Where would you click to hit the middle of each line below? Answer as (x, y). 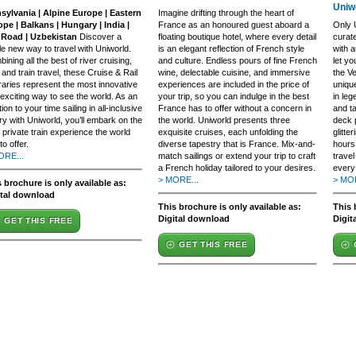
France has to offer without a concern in (235, 108)
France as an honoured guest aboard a (234, 25)
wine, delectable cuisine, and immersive (234, 72)
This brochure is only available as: (230, 207)
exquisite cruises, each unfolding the (228, 132)
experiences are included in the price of (234, 84)
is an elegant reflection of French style (231, 48)
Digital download (194, 219)
